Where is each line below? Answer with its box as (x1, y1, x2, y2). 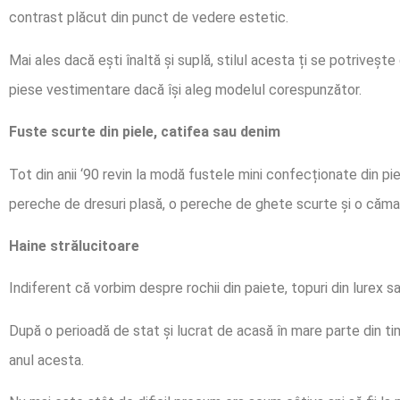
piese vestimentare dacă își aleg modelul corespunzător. (9, 80, 362, 98)
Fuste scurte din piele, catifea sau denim (9, 123, 280, 141)
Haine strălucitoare (9, 237, 139, 254)
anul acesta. (9, 351, 84, 369)
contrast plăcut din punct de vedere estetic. (9, 9, 288, 27)
